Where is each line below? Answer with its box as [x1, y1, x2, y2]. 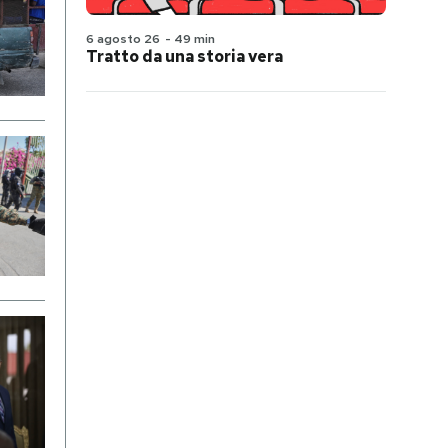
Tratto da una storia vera [86, 46, 283, 67]
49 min [174, 31, 215, 47]
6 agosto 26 [86, 31, 160, 47]
